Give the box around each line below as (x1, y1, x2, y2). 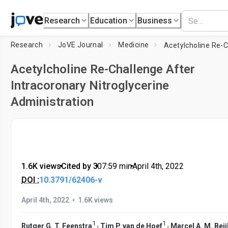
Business (137, 15, 173, 25)
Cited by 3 (61, 161, 98, 171)
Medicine (118, 41, 149, 49)
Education (90, 15, 128, 25)
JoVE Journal (58, 41, 103, 49)
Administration (11, 95, 94, 109)
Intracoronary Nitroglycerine (11, 78, 169, 93)
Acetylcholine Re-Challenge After (11, 62, 195, 76)
